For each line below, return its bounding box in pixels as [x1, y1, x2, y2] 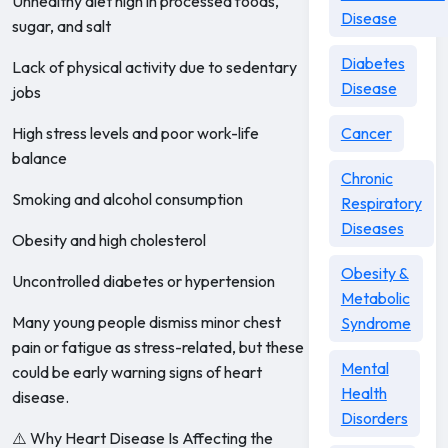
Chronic [340, 168, 393, 188]
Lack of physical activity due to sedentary [12, 57, 297, 77]
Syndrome [340, 313, 411, 333]
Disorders [340, 408, 408, 428]
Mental [340, 358, 389, 378]
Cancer [340, 123, 392, 143]
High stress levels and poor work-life [12, 123, 259, 143]
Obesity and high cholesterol [12, 230, 206, 250]
